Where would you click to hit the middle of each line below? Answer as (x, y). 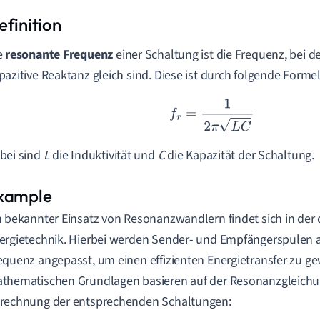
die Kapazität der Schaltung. (239, 155)
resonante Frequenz (59, 55)
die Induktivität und (104, 155)
